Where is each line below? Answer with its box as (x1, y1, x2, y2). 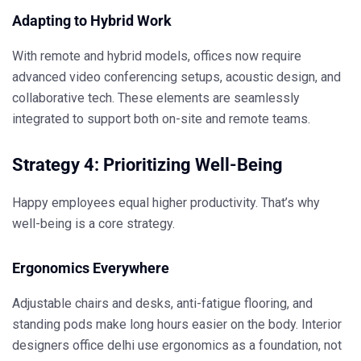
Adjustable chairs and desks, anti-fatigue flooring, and (12, 296, 313, 312)
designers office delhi (12, 338, 135, 354)
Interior (301, 317, 342, 333)
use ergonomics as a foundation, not (135, 338, 342, 354)
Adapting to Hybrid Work (12, 12, 172, 30)
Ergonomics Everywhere (12, 259, 169, 277)
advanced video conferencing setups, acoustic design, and (12, 69, 341, 85)
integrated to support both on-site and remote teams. (12, 111, 310, 127)
